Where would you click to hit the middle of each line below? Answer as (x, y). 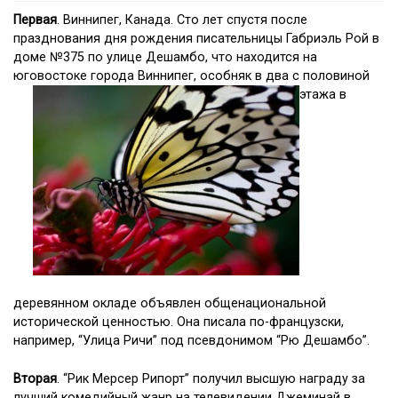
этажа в (322, 94)
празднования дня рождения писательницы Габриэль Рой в (196, 38)
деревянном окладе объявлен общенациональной (170, 304)
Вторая (35, 378)
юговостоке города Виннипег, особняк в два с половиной (191, 76)
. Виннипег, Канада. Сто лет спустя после (182, 20)
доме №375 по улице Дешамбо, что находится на (165, 57)
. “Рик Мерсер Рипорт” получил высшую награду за (211, 378)
